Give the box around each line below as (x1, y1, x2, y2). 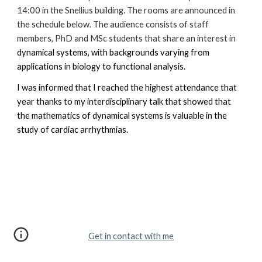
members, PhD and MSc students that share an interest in (17, 33, 236, 43)
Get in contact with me (88, 231, 174, 241)
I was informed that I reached (17, 82, 131, 92)
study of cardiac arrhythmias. (17, 125, 129, 135)
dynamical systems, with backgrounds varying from (17, 47, 210, 57)
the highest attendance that (130, 82, 237, 92)
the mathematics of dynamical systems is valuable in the (17, 111, 227, 120)
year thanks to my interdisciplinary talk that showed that (17, 96, 232, 106)
